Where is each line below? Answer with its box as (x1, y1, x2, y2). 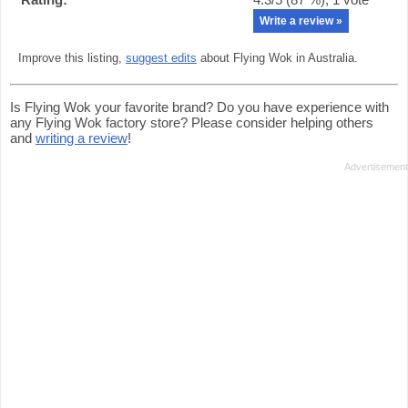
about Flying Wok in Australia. (197, 52, 358, 65)
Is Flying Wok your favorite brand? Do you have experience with (10, 99, 389, 115)
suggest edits (126, 52, 197, 65)
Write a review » (260, 15, 342, 27)
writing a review (36, 130, 127, 146)
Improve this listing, (18, 52, 126, 65)
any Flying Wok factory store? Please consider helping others (10, 115, 373, 130)
